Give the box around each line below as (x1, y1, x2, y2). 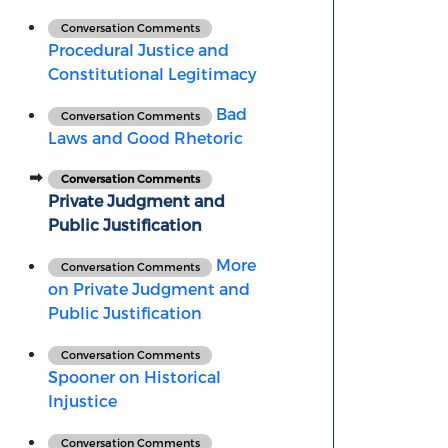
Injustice (47, 391, 117, 411)
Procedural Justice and (47, 40, 229, 60)
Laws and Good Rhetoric (47, 128, 243, 148)
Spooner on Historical (47, 367, 221, 387)
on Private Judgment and (47, 279, 250, 299)
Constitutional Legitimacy (47, 64, 257, 84)
